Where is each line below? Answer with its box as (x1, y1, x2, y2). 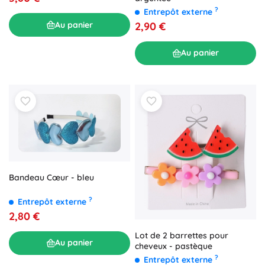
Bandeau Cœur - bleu (9, 172, 94, 183)
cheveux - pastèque (135, 240, 212, 251)
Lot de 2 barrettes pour (135, 230, 228, 241)
